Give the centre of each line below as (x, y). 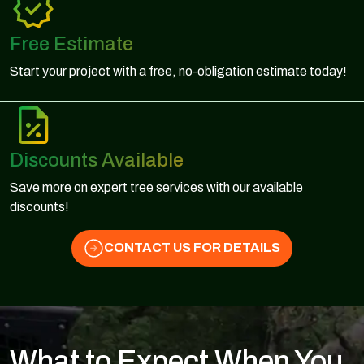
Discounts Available (97, 160)
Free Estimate (71, 43)
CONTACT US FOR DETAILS (192, 248)
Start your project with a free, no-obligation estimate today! (178, 71)
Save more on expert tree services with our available (156, 187)
